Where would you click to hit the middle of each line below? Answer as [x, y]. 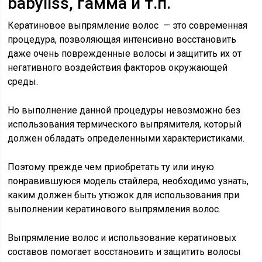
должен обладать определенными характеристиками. [126, 138]
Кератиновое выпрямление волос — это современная [128, 25]
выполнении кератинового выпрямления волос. [114, 209]
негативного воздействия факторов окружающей [118, 68]
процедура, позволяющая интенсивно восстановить [122, 39]
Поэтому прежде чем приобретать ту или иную [111, 167]
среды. [23, 82]
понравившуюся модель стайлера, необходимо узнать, [128, 181]
